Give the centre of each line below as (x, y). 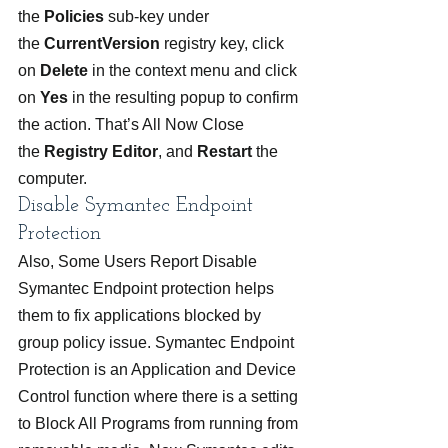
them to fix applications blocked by (141, 315)
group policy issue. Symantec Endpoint (158, 342)
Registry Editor (101, 151)
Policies (76, 16)
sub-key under (160, 16)
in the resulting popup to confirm (185, 97)
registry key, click (226, 43)
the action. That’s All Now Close (133, 124)
